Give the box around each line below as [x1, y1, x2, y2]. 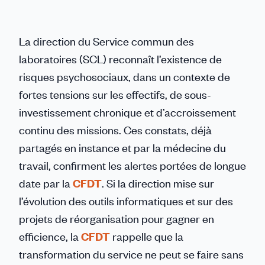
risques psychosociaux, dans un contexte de [19, 69, 230, 84]
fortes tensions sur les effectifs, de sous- [19, 87, 211, 102]
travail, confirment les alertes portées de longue [19, 158, 246, 173]
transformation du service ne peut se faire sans [19, 247, 244, 261]
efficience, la [19, 229, 81, 244]
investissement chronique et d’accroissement [19, 105, 236, 119]
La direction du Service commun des [19, 34, 194, 49]
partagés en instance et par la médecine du [19, 140, 226, 155]
